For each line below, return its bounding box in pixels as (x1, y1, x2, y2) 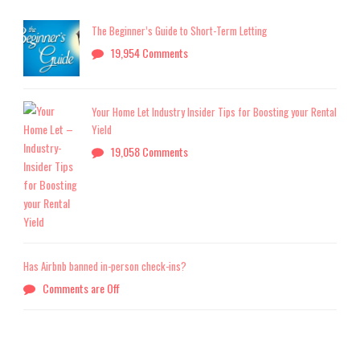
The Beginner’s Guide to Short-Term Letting (92, 22, 267, 39)
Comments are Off (43, 280, 120, 297)
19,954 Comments (111, 44, 188, 62)
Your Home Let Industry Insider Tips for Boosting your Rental (92, 104, 337, 121)
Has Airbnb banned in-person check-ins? (23, 258, 186, 275)
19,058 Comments (111, 143, 188, 161)
